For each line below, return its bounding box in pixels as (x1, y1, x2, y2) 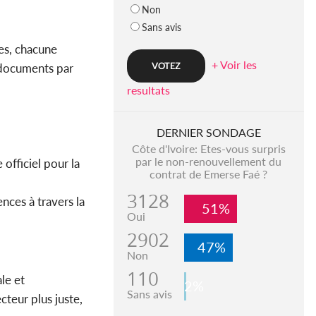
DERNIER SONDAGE (156, 126, 261, 140)
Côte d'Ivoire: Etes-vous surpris (131, 142, 286, 156)
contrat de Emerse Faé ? (150, 167, 268, 181)
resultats (126, 83, 170, 97)
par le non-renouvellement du (135, 154, 282, 169)
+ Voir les (211, 58, 257, 72)
